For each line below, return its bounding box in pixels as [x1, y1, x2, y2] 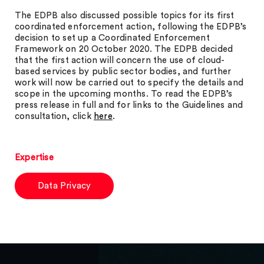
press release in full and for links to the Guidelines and [15, 101, 243, 110]
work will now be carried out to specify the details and [15, 78, 244, 87]
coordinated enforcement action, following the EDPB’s [15, 22, 247, 31]
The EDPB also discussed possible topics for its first [15, 11, 235, 20]
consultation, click [15, 112, 94, 121]
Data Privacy [38, 181, 91, 190]
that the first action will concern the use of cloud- [15, 56, 225, 65]
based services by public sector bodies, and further [15, 67, 232, 76]
